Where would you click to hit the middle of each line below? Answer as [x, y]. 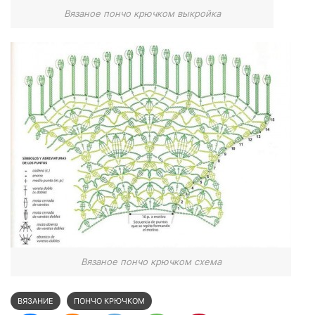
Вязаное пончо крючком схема [151, 261]
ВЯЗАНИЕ [36, 301]
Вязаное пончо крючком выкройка [142, 13]
